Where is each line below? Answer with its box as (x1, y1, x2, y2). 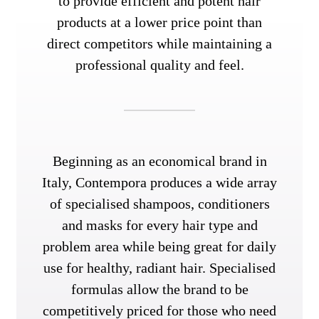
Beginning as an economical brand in (52, 153, 267, 169)
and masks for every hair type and (61, 217, 258, 234)
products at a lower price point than (57, 14, 262, 31)
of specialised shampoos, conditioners (49, 196, 270, 212)
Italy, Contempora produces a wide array (42, 174, 277, 191)
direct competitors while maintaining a (47, 36, 272, 52)
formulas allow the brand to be (70, 281, 249, 298)
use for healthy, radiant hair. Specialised (43, 260, 276, 276)
